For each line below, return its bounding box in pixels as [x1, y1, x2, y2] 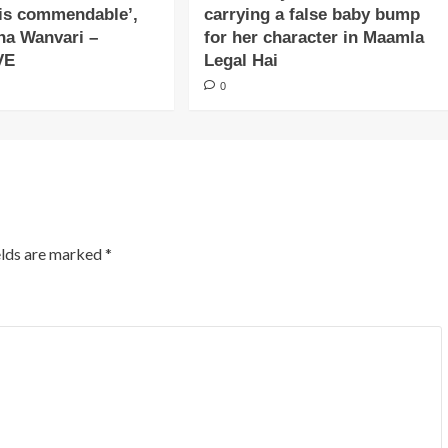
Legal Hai [203, 51, 278, 70]
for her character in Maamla [203, 28, 424, 47]
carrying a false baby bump [203, 5, 420, 24]
